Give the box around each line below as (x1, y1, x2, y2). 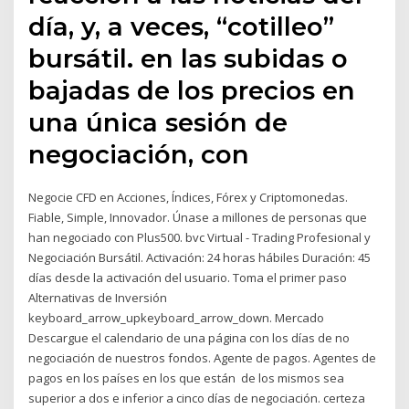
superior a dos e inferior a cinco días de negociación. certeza (28, 390, 366, 407)
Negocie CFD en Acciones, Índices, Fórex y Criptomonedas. (28, 189, 349, 206)
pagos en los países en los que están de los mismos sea (28, 370, 345, 387)
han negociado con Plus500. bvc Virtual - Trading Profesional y (28, 229, 372, 246)
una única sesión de (28, 107, 288, 139)
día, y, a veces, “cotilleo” (28, 11, 335, 43)
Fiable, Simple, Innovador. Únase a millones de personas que (28, 209, 368, 226)
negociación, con (28, 139, 257, 171)
